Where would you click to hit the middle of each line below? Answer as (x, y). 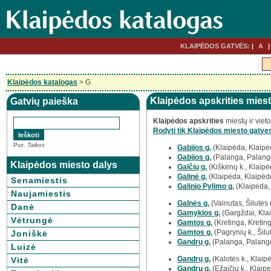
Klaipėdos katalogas (42, 82)
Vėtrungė (32, 220)
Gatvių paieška (44, 101)
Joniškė (29, 233)
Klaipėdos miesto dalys (64, 165)
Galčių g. (192, 167)
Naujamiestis (41, 194)
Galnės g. (193, 203)
